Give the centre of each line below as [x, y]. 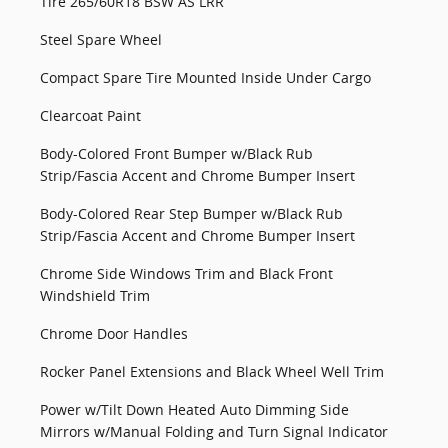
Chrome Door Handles [114, 333]
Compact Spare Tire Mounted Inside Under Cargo [205, 77]
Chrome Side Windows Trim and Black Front [186, 273]
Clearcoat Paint [90, 115]
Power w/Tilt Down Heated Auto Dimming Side [194, 409]
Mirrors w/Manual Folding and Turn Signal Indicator [214, 431]
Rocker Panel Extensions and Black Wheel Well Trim [212, 371]
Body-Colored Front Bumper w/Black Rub [176, 153]
